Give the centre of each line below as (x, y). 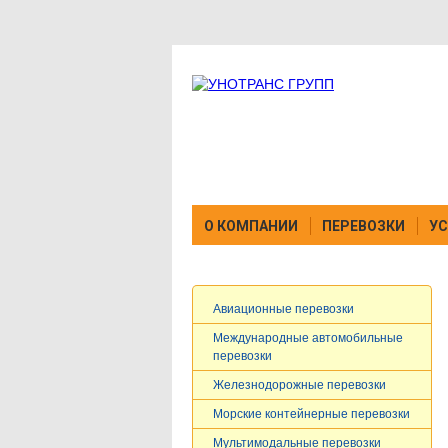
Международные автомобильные (308, 338)
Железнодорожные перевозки (299, 385)
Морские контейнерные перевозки (311, 414)
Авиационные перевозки (283, 309)
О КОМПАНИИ (251, 226)
